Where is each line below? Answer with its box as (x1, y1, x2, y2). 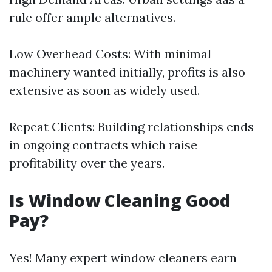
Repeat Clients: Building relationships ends (9, 119, 254, 134)
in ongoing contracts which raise (9, 137, 197, 152)
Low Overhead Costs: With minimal (9, 46, 211, 61)
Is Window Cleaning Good (9, 189, 231, 212)
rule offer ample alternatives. (9, 10, 175, 25)
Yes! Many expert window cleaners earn (9, 250, 237, 265)
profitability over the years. (9, 155, 165, 171)
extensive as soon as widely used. (9, 83, 200, 98)
